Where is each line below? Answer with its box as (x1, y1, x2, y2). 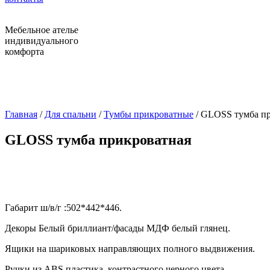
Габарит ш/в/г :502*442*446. (5, 202, 122, 213)
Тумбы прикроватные (104, 109, 193, 119)
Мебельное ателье (5, 25, 78, 35)
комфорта (5, 46, 44, 57)
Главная (5, 109, 37, 119)
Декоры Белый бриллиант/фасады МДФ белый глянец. (5, 222, 230, 233)
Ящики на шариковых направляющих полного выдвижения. (5, 243, 255, 254)
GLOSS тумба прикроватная (5, 131, 192, 148)
